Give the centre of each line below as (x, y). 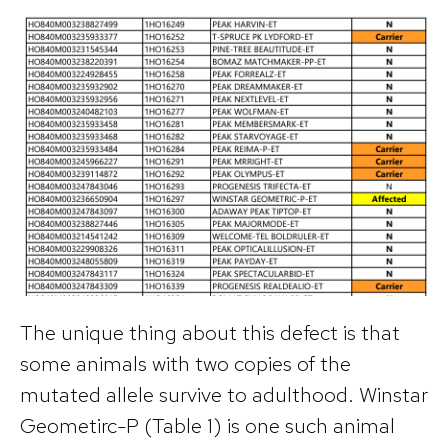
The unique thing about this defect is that (210, 332)
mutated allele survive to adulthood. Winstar (224, 394)
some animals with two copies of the (185, 363)
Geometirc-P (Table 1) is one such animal (207, 425)
